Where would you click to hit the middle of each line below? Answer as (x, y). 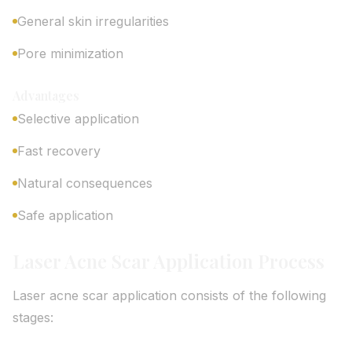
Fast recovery (59, 151)
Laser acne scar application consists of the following (169, 295)
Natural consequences (85, 183)
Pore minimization (70, 53)
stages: (33, 317)
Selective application (78, 119)
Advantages (46, 95)
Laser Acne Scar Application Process (169, 261)
